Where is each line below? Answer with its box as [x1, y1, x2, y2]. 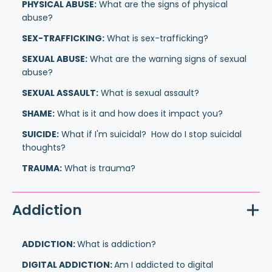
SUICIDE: [22, 128, 59, 140]
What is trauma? [62, 162, 135, 174]
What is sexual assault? [98, 87, 199, 99]
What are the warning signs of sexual [87, 53, 246, 65]
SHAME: [22, 107, 55, 120]
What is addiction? [77, 238, 156, 250]
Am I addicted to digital [114, 259, 213, 271]
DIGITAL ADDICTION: [22, 259, 114, 271]
